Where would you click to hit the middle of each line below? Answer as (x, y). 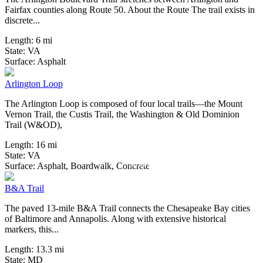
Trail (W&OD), (33, 125)
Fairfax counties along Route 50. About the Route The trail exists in (130, 10)
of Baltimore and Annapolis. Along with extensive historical (115, 219)
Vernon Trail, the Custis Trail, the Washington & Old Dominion (122, 114)
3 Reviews (145, 60)
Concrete (133, 166)
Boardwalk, (93, 166)
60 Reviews (147, 164)
